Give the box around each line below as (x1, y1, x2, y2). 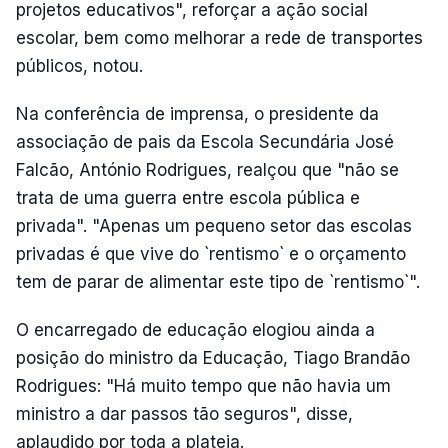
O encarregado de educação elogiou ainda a (16, 320, 375, 340)
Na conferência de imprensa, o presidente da (16, 104, 379, 124)
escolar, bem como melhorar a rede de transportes (16, 28, 423, 48)
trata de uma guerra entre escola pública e (16, 188, 360, 208)
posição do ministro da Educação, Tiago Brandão (16, 348, 410, 368)
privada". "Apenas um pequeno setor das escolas (16, 216, 412, 236)
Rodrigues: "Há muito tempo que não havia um (16, 376, 391, 396)
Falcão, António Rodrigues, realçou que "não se (16, 160, 399, 180)
